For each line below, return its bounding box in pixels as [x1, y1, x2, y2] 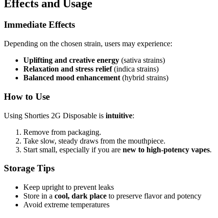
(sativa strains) [119, 56, 165, 65]
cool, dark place [54, 192, 107, 200]
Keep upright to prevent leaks [23, 183, 114, 192]
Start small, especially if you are [23, 145, 123, 154]
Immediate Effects [4, 19, 75, 30]
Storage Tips [4, 163, 54, 174]
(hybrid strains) [120, 73, 168, 82]
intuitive [106, 111, 132, 120]
